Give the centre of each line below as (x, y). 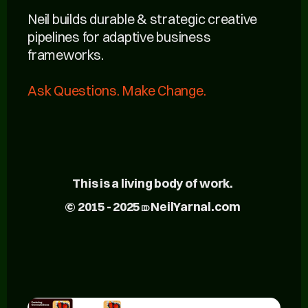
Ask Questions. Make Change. (117, 91)
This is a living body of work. (153, 184)
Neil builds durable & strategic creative (142, 19)
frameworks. (66, 55)
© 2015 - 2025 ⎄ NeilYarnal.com (153, 207)
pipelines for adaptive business (119, 37)
